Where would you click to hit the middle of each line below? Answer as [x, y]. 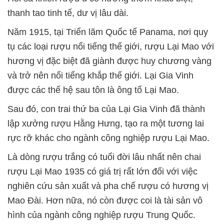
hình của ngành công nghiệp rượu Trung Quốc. [101, 215]
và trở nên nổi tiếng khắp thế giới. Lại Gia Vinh [100, 75]
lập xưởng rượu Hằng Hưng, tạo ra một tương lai [106, 123]
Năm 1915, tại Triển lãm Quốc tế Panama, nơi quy [108, 32]
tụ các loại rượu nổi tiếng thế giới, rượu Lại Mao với [111, 46]
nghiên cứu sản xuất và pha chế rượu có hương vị [108, 186]
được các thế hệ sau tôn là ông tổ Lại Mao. [93, 90]
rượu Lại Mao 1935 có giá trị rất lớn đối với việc [102, 171]
